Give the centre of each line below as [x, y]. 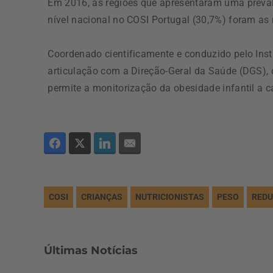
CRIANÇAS [102, 197]
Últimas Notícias [91, 250]
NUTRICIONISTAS [170, 197]
